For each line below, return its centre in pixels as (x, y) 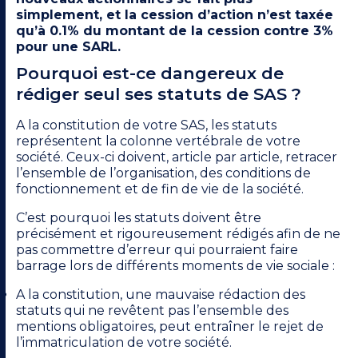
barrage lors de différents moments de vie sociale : (175, 266)
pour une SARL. (68, 47)
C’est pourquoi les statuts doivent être (139, 218)
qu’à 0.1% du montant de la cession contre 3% (175, 31)
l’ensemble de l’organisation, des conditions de (163, 173)
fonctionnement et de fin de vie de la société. (160, 189)
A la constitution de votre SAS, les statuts (146, 125)
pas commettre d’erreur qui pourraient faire (157, 250)
